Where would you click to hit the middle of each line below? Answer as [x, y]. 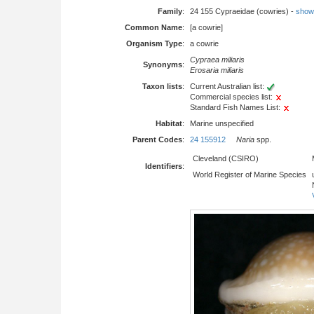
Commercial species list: [232, 97]
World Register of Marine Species [250, 175]
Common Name [153, 27]
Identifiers [164, 166]
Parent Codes [157, 139]
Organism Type [154, 43]
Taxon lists [162, 86]
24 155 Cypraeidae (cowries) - [243, 11]
